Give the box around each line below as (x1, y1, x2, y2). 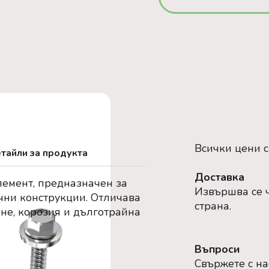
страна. (194, 199, 231, 214)
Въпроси (194, 242, 240, 257)
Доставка (194, 170, 244, 185)
